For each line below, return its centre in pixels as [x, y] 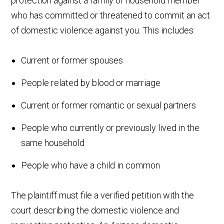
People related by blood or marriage [91, 82]
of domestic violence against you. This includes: [103, 30]
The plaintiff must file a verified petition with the [103, 195]
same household [53, 142]
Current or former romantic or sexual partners [109, 105]
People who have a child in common [91, 165]
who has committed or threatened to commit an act [111, 15]
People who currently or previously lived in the [110, 127]
